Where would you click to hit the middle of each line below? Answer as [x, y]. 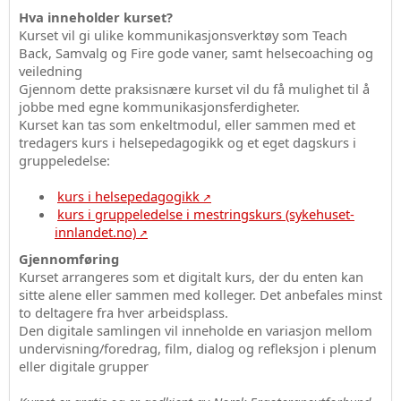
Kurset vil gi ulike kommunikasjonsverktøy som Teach [183, 34]
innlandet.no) [95, 231]
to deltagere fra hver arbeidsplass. [124, 312]
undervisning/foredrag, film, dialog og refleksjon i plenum [198, 348]
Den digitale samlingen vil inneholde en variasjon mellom [196, 330]
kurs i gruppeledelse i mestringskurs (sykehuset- [206, 213]
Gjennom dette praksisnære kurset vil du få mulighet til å [194, 88]
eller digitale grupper [84, 366]
